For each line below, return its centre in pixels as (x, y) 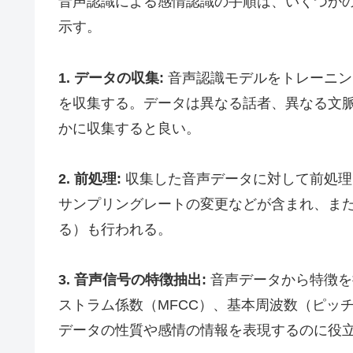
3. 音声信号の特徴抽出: (132, 280)
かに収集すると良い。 (129, 128)
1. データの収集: (111, 78)
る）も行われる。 (115, 230)
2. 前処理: (90, 179)
